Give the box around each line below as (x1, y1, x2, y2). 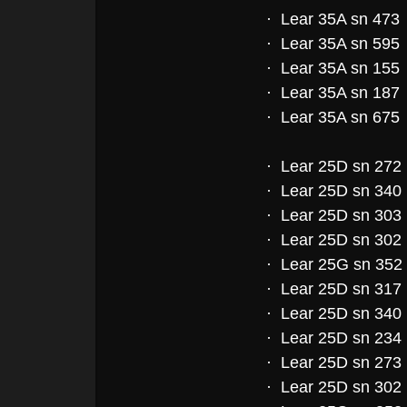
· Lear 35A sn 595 (265, 34, 400, 53)
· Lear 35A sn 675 (265, 107, 400, 126)
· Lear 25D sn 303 (265, 205, 402, 224)
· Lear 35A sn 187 (265, 83, 404, 102)
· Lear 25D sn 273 (265, 352, 402, 372)
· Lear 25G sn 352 (265, 254, 402, 273)
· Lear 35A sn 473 (265, 9, 400, 28)
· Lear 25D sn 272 (265, 156, 402, 175)
